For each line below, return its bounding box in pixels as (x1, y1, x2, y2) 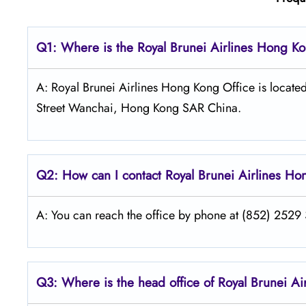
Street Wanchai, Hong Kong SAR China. (36, 98, 241, 117)
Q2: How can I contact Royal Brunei (36, 165, 234, 184)
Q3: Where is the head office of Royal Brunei (36, 273, 287, 292)
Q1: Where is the (36, 38, 137, 57)
